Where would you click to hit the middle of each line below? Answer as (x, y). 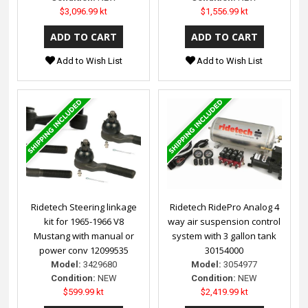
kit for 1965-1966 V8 (84, 222)
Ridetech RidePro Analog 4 (224, 207)
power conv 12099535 (84, 251)
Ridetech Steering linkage (84, 207)
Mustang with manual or (84, 236)
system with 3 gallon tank (224, 236)
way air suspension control (224, 222)
